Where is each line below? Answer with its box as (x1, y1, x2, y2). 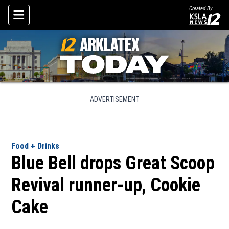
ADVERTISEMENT (89, 95, 140, 103)
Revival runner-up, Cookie (11, 174, 201, 196)
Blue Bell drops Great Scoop (11, 152, 215, 174)
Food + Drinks (11, 141, 60, 151)
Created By (189, 5, 212, 12)
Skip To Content (9, 20, 66, 29)
